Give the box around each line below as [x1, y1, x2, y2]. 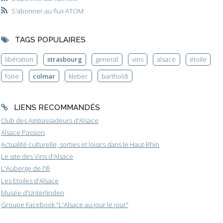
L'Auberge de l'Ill [1, 164, 50, 173]
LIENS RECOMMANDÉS [13, 102, 100, 112]
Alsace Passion [1, 128, 45, 137]
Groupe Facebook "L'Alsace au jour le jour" [1, 200, 128, 209]
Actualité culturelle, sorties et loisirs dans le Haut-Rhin [1, 140, 159, 149]
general [96, 55, 118, 64]
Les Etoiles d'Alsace [1, 176, 59, 185]
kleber [69, 71, 88, 81]
